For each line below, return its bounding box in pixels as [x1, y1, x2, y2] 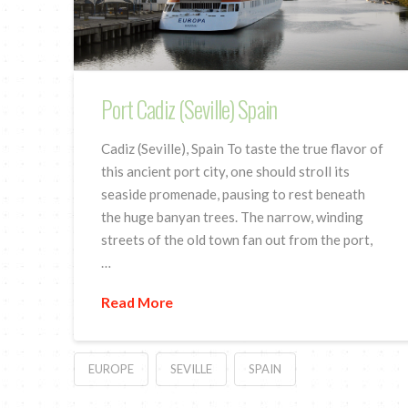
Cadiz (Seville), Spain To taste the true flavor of [101, 139, 384, 157]
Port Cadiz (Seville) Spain [101, 91, 277, 126]
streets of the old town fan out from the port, [101, 230, 373, 248]
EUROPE [87, 362, 134, 377]
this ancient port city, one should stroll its [101, 162, 351, 179]
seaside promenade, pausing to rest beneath [101, 185, 366, 202]
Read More [101, 293, 174, 311]
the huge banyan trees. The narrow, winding [101, 208, 364, 225]
